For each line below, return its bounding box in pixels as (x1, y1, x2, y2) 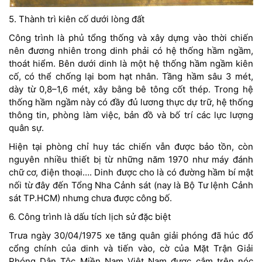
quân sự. (9, 122, 44, 133)
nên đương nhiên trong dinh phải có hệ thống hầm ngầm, (9, 44, 253, 56)
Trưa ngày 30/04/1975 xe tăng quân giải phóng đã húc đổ (9, 229, 253, 241)
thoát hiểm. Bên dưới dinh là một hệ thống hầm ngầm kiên (9, 57, 253, 69)
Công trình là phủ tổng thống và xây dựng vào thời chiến (9, 32, 253, 43)
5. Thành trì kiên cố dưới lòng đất (9, 13, 144, 25)
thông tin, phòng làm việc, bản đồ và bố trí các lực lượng (9, 109, 253, 120)
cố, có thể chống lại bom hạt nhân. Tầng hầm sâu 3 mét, (9, 70, 253, 82)
